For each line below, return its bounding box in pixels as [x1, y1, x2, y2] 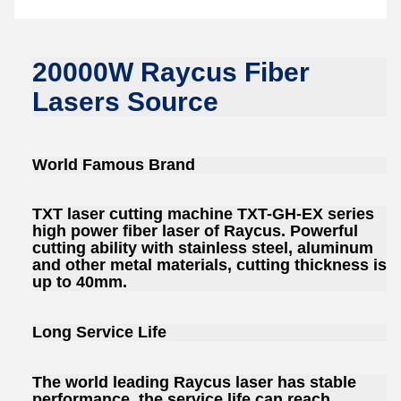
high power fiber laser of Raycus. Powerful [32, 222, 358, 241]
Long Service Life [32, 323, 166, 342]
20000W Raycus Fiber [32, 56, 310, 87]
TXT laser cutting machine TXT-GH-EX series [32, 205, 374, 224]
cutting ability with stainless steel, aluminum [32, 239, 373, 258]
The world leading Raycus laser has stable [32, 373, 356, 392]
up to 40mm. [32, 273, 127, 292]
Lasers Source [32, 86, 218, 116]
